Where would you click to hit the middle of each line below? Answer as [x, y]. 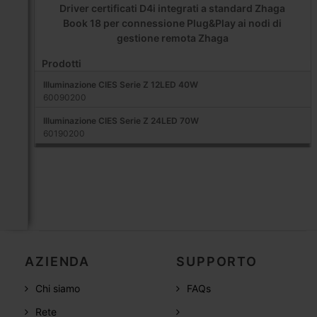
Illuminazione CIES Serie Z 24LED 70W [121, 120]
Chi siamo [58, 288]
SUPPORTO [217, 261]
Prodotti [61, 63]
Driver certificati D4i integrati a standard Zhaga [173, 8]
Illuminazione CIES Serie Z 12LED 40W [120, 84]
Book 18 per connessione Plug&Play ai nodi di [173, 23]
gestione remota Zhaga [172, 38]
